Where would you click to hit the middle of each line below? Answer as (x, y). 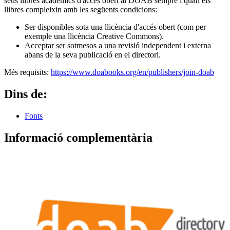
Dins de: (26, 94)
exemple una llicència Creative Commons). (94, 36)
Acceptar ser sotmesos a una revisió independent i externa (118, 46)
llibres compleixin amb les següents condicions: (81, 10)
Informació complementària (78, 138)
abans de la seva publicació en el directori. (93, 55)
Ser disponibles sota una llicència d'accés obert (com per (115, 27)
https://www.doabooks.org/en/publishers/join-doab (132, 72)
